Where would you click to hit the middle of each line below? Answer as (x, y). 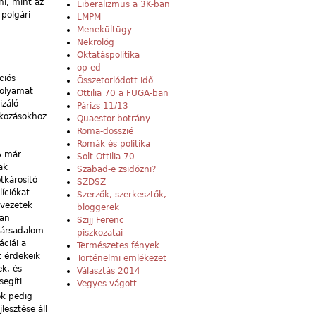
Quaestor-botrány (114, 119)
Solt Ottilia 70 (106, 157)
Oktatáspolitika (108, 55)
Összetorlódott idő (115, 81)
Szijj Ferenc (101, 220)
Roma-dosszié (105, 132)
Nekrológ (96, 43)
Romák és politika (114, 144)
